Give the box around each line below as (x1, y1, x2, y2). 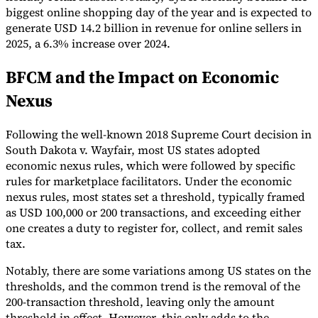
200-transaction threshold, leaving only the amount (6, 293, 275, 309)
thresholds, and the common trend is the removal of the (6, 278, 300, 294)
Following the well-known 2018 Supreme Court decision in (6, 126, 312, 142)
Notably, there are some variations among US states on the (6, 262, 311, 278)
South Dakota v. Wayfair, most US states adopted (6, 141, 261, 158)
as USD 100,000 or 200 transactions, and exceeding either (6, 204, 301, 220)
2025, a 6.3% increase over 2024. (6, 35, 170, 52)
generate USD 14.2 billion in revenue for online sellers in (6, 20, 302, 36)
